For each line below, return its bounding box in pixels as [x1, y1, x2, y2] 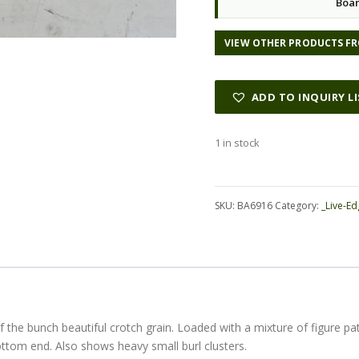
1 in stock [215, 135, 260, 150]
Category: [275, 199, 322, 212]
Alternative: [215, 165, 273, 180]
